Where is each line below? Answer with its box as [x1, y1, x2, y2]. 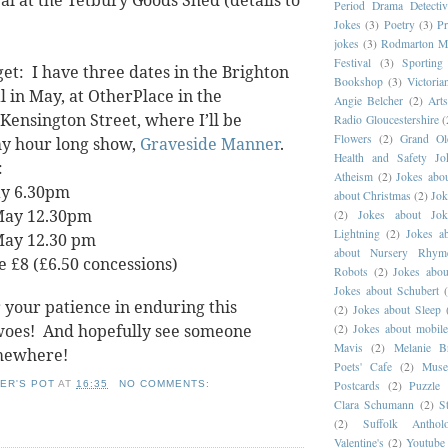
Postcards [334, 377, 380, 393]
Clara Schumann [334, 396, 415, 412]
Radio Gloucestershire [334, 111, 439, 127]
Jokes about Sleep [352, 301, 442, 317]
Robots [334, 263, 368, 279]
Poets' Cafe [334, 358, 392, 374]
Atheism [334, 168, 373, 184]
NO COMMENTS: [118, 378, 210, 390]
